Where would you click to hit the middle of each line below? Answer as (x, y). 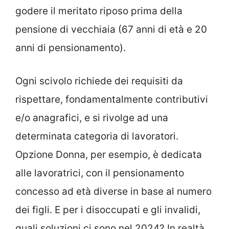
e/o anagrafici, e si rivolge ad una (92, 118)
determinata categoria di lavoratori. (97, 136)
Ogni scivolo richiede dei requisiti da (99, 81)
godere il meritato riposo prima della (99, 11)
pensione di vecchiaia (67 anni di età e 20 (111, 30)
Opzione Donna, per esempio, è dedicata (109, 154)
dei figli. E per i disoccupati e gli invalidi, (108, 210)
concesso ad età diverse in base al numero (113, 191)
